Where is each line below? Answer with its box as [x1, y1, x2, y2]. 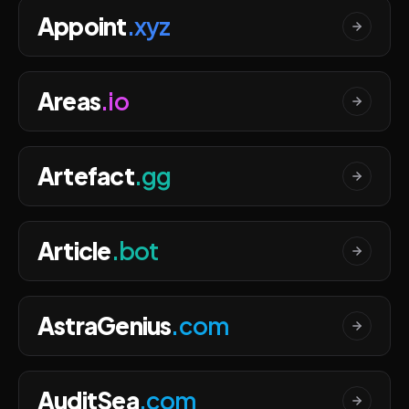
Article [37, 236, 111, 266]
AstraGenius [37, 310, 172, 341]
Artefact [37, 161, 134, 191]
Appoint [37, 11, 127, 41]
